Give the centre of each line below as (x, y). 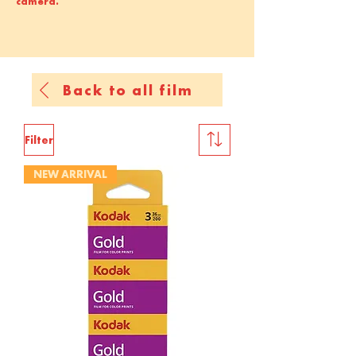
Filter (39, 139)
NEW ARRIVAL (70, 174)
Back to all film (128, 90)
